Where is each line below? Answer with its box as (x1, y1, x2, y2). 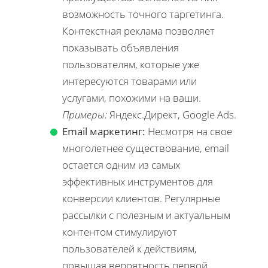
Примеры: (62, 108, 107, 122)
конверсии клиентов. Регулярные (62, 191, 220, 206)
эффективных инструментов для (62, 175, 213, 189)
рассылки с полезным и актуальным (62, 208, 230, 223)
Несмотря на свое (145, 124, 232, 139)
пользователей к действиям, (62, 242, 197, 256)
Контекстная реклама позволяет (62, 24, 215, 38)
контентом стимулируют (62, 225, 177, 239)
